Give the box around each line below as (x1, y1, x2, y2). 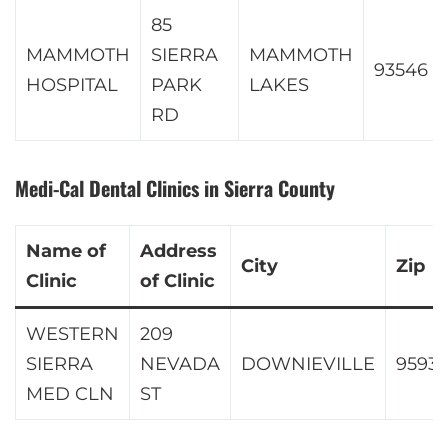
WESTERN (26, 322, 119, 345)
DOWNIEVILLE (241, 352, 375, 375)
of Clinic (140, 269, 215, 292)
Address (140, 239, 217, 262)
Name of (26, 239, 106, 262)
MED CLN (26, 382, 114, 405)
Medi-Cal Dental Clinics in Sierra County (15, 172, 335, 203)
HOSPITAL (26, 73, 118, 96)
